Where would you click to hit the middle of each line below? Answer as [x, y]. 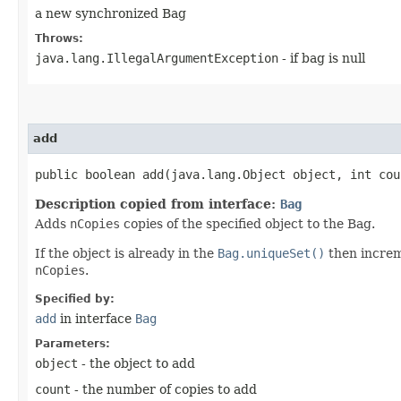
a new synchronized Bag [111, 13]
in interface [96, 319]
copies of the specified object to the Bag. [247, 224]
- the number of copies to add [164, 389]
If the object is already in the [126, 253]
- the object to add [137, 363]
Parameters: [73, 344]
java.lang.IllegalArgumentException [157, 58]
